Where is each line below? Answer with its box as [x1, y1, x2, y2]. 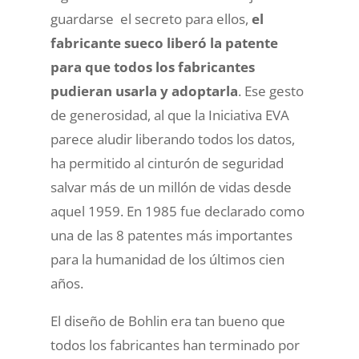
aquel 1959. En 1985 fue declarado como [50, 201, 305, 220]
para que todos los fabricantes [50, 57, 255, 76]
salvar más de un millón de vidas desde [50, 177, 292, 196]
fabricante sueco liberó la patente [50, 33, 278, 52]
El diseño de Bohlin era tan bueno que [50, 311, 285, 330]
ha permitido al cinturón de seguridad [50, 153, 284, 172]
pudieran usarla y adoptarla [50, 81, 238, 100]
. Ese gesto [237, 81, 304, 100]
